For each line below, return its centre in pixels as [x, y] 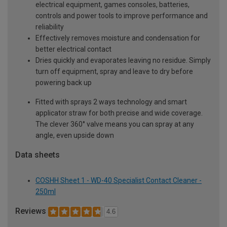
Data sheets [37, 155]
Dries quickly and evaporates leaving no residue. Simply [123, 61]
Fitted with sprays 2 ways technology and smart [111, 102]
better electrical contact [73, 49]
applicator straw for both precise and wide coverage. [119, 113]
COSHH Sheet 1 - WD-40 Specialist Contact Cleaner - [119, 180]
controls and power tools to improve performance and [122, 16]
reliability [50, 27]
